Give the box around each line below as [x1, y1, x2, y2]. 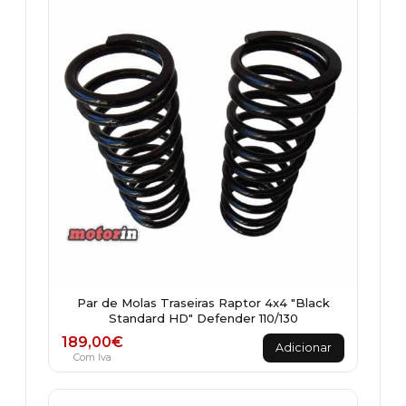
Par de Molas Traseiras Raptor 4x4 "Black [76, 295, 330, 310]
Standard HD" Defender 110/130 [108, 311, 298, 325]
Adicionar [275, 341, 332, 354]
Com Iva [73, 350, 111, 363]
